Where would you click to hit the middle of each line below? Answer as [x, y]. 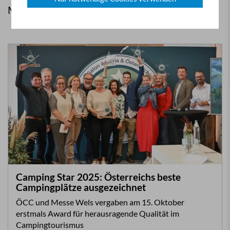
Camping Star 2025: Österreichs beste [98, 177]
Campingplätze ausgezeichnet [81, 187]
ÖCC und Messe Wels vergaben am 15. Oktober [100, 202]
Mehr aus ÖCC [41, 10]
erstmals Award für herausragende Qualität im [98, 213]
